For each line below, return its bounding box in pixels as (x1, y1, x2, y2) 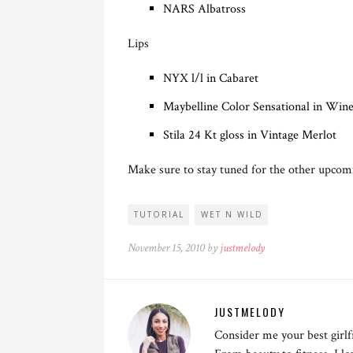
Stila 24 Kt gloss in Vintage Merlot (163, 126, 336, 143)
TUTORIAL (134, 208, 184, 220)
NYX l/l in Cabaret (163, 69, 258, 87)
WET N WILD (201, 208, 263, 220)
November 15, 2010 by (128, 240, 220, 255)
